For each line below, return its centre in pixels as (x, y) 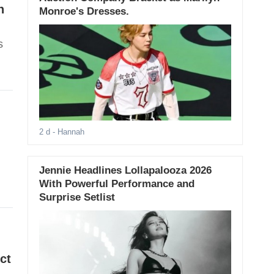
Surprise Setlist (77, 198)
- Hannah (67, 132)
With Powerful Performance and (117, 184)
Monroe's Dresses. (84, 11)
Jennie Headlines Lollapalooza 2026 (125, 171)
